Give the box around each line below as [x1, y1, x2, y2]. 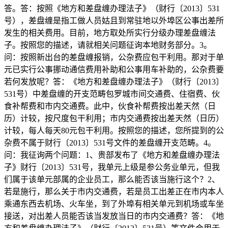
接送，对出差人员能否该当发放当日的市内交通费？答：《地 [4, 211, 224, 220]
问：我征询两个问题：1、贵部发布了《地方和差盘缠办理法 [4, 150, 220, 159]
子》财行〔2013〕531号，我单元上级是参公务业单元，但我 [4, 162, 220, 172]
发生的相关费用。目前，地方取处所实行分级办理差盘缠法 [4, 28, 216, 37]
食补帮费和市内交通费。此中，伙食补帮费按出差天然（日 [4, 101, 216, 110]
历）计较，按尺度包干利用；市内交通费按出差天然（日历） [4, 113, 224, 123]
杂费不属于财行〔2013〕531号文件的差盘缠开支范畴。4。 [4, 138, 216, 147]
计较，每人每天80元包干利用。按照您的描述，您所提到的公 [4, 126, 224, 135]
